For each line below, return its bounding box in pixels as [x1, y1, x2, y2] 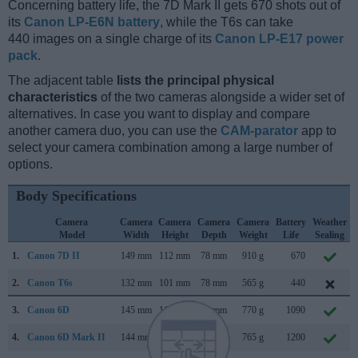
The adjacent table [8, 74, 117, 88]
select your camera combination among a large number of [8, 141, 332, 155]
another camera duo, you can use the [8, 124, 221, 138]
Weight [238, 229, 268, 241]
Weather [312, 217, 347, 229]
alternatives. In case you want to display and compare [8, 107, 310, 121]
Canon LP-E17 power [215, 32, 344, 46]
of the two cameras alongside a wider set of [97, 90, 344, 105]
